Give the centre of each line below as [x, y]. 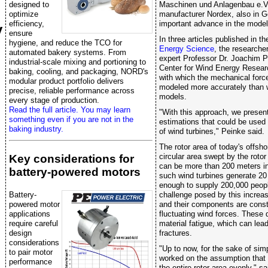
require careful [33, 224]
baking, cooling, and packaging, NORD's [79, 71]
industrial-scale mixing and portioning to [77, 62]
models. [173, 96]
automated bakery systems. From [68, 52]
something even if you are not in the [71, 119]
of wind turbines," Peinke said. [212, 131]
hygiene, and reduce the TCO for [66, 42]
